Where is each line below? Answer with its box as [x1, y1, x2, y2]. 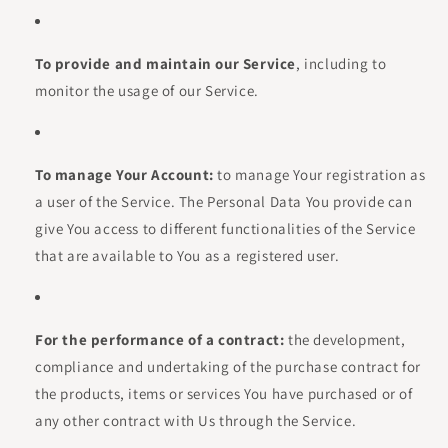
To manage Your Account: [35, 165, 214, 184]
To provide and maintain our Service [35, 54, 296, 73]
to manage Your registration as [213, 165, 426, 184]
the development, [284, 330, 406, 349]
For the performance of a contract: [35, 330, 285, 349]
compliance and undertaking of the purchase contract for [35, 357, 422, 376]
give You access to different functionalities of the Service [35, 219, 416, 238]
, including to [296, 54, 387, 73]
